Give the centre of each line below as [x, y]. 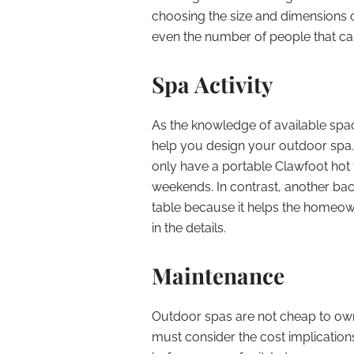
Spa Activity [213, 84]
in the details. [189, 228]
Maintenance [218, 275]
